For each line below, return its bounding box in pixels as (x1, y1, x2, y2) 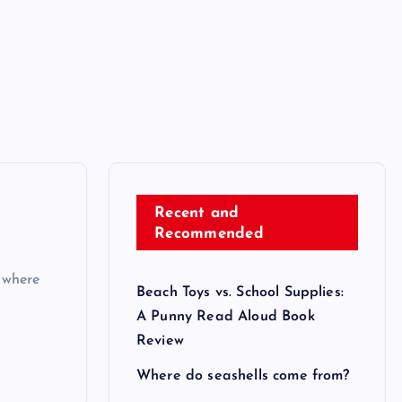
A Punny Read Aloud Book (136, 309, 315, 324)
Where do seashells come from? (136, 368, 350, 383)
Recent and (154, 205, 240, 221)
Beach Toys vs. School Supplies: (136, 284, 344, 300)
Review (136, 333, 184, 348)
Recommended (154, 225, 264, 241)
